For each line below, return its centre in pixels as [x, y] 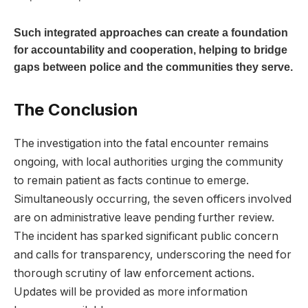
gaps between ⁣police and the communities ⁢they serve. [153, 67]
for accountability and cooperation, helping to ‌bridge [151, 50]
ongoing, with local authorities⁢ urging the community [148, 162]
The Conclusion [76, 110]
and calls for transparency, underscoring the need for [153, 255]
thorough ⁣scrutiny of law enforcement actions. [134, 274]
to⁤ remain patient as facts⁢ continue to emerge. [131, 181]
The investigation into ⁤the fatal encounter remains [141, 144]
